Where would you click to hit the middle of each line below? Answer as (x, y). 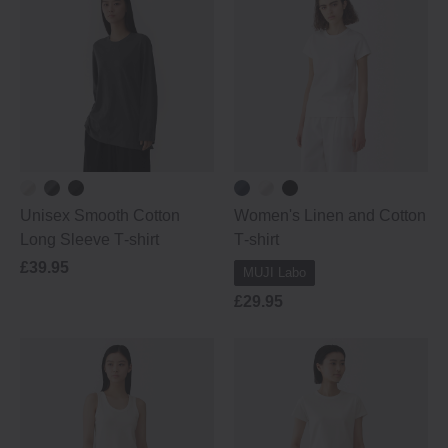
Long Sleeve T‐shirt (89, 239)
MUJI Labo (274, 272)
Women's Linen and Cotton (330, 215)
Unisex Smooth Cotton (100, 215)
